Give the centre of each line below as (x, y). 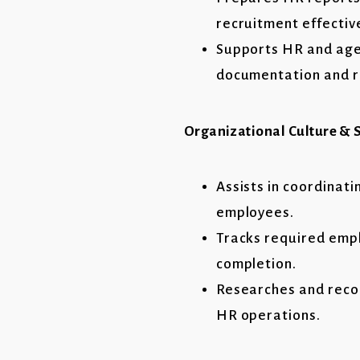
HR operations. (268, 315)
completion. (256, 264)
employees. (255, 213)
